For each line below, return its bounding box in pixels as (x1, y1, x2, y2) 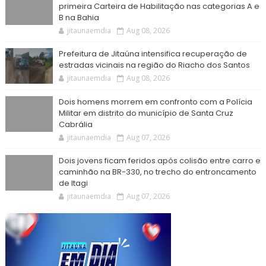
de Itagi (58, 178, 88, 189)
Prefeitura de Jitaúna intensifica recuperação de (58, 48, 247, 60)
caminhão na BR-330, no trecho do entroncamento (58, 166, 256, 178)
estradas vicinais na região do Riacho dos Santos (58, 59, 250, 71)
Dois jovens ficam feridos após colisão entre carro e (58, 155, 261, 167)
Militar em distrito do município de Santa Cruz (58, 107, 233, 119)
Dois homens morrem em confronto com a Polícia (58, 96, 252, 108)
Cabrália (58, 119, 93, 131)
